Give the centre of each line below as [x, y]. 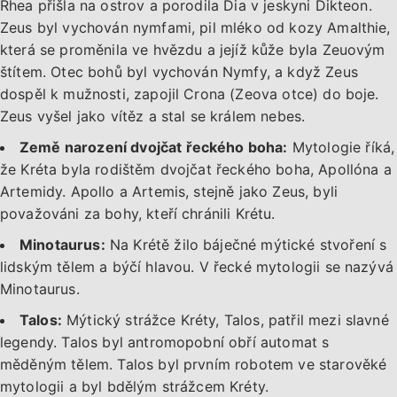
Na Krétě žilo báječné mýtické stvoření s [246, 245]
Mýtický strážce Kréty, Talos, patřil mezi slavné [225, 320]
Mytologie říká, [341, 148]
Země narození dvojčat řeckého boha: [154, 148]
